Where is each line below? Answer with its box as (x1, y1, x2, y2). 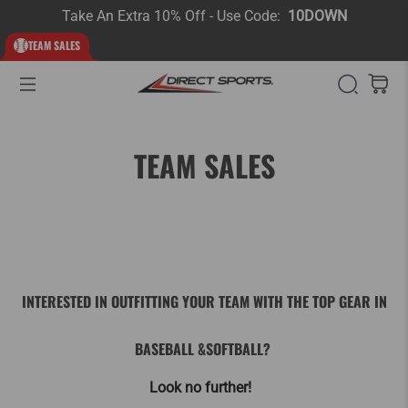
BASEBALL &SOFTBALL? (134, 337, 274, 360)
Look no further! (149, 378, 259, 396)
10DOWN (287, 7, 347, 25)
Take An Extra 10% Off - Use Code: (61, 7, 288, 25)
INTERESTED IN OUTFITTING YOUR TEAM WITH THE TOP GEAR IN (21, 290, 387, 312)
